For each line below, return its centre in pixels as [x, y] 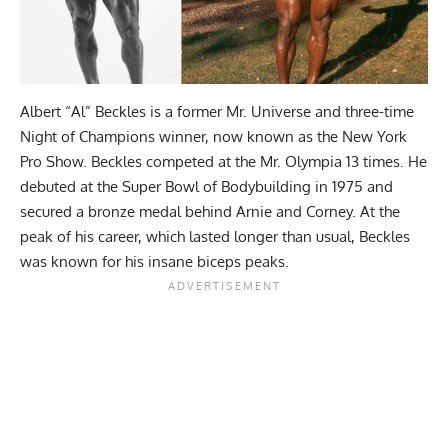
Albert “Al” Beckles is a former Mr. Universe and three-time [217, 112]
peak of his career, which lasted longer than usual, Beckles [215, 237]
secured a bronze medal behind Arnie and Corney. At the [210, 212]
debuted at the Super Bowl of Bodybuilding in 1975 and [206, 187]
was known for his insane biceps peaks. [156, 262]
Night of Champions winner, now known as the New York [213, 137]
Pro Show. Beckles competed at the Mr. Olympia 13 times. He [223, 162]
